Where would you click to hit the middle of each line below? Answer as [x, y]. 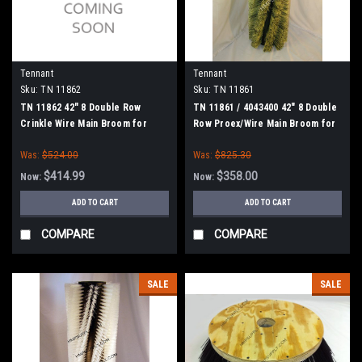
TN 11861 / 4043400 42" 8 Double [265, 107]
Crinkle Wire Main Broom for [84, 123]
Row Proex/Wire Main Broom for [265, 123]
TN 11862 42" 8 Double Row [81, 107]
